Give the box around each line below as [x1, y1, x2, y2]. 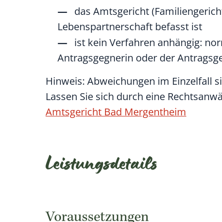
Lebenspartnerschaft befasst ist [57, 19, 202, 33]
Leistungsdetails [46, 156, 158, 177]
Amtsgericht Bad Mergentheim [46, 105, 186, 118]
